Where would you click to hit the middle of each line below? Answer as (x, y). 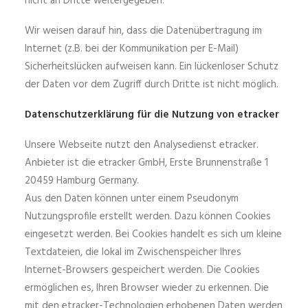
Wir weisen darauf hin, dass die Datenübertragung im (143, 31)
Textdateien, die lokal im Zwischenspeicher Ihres (133, 252)
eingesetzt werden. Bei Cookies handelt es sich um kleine (153, 234)
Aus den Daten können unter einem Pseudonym (132, 199)
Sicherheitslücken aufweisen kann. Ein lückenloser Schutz (152, 67)
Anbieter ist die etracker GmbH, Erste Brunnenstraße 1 (146, 163)
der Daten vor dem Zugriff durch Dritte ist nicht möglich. (152, 85)
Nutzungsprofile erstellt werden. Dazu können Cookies (148, 217)
